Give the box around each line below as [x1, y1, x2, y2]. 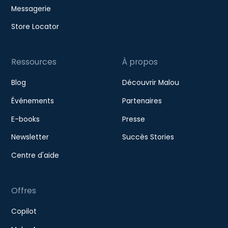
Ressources [11, 56, 57, 68]
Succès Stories [122, 132, 174, 142]
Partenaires [122, 96, 162, 106]
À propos [122, 56, 158, 68]
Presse [122, 114, 145, 124]
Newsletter [11, 132, 49, 142]
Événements [11, 96, 54, 106]
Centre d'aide [11, 151, 60, 161]
